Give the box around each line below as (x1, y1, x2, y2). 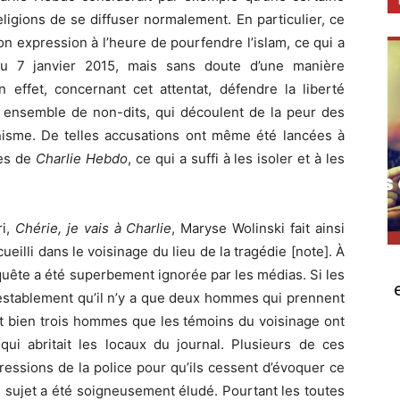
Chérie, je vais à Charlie (14, 220, 172, 237)
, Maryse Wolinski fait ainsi (171, 220, 346, 237)
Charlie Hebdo (36, 150, 129, 168)
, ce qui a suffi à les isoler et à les (128, 150, 346, 168)
